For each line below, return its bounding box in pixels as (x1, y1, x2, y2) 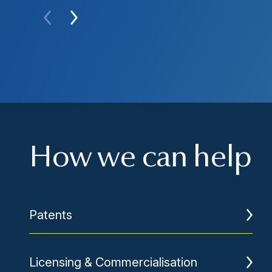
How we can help (29, 143, 251, 174)
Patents (29, 207, 72, 222)
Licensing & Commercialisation (29, 254, 197, 270)
